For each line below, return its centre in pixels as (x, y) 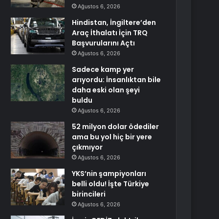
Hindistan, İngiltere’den (114, 22)
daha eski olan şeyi (106, 90)
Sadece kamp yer (103, 69)
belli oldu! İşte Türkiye (111, 184)
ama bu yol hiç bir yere (112, 137)
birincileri (89, 194)
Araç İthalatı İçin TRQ (110, 33)
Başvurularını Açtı (104, 43)
